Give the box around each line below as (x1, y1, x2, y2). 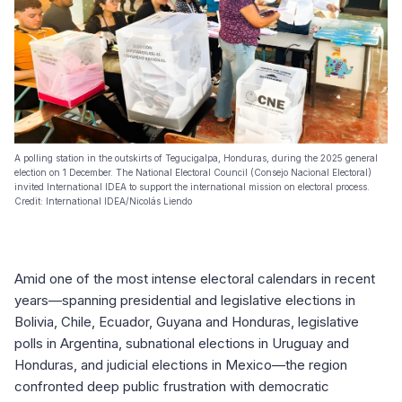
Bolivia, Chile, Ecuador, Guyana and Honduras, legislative (14, 312, 359, 330)
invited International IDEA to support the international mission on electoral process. (14, 180, 370, 192)
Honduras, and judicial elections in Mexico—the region (14, 355, 347, 373)
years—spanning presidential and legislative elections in (14, 291, 355, 309)
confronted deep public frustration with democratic (14, 377, 329, 395)
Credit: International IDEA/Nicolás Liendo (14, 195, 192, 206)
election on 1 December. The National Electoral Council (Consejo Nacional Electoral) (14, 166, 371, 178)
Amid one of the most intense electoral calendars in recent (14, 269, 375, 287)
